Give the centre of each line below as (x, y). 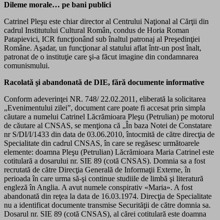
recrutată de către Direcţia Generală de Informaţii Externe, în (97, 169)
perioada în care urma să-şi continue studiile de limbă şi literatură (104, 178)
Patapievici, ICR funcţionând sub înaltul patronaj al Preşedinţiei (102, 39)
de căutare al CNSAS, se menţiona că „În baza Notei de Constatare (108, 125)
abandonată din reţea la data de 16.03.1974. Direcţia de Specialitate (108, 196)
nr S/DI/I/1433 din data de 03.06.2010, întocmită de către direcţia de (109, 134)
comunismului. (27, 65)
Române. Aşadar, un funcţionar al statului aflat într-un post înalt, (103, 48)
